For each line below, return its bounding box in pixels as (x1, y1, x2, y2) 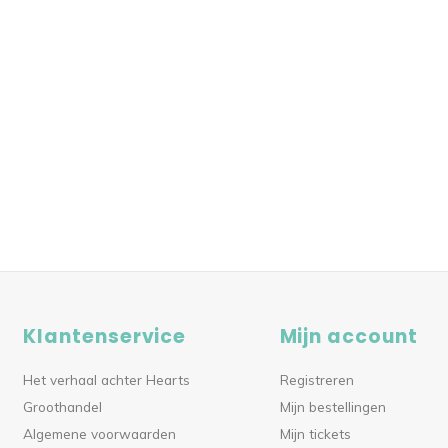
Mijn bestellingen (279, 398, 386, 415)
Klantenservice (23, 323, 187, 350)
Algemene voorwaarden (23, 425, 177, 442)
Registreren (279, 371, 354, 388)
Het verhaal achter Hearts (23, 371, 191, 388)
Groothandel (23, 398, 103, 415)
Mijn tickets (279, 425, 351, 442)
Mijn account (279, 323, 418, 350)
